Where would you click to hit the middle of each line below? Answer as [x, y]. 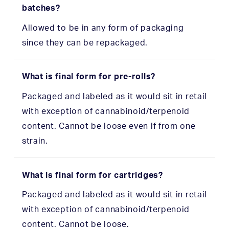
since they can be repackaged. [85, 43]
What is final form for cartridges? [92, 175]
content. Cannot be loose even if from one [109, 126]
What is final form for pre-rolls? [88, 77]
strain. [35, 141]
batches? [41, 8]
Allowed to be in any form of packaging [103, 28]
